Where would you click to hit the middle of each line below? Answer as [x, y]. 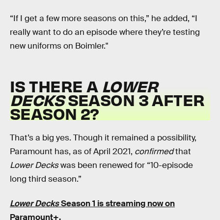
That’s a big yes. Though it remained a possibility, [103, 137]
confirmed [154, 151]
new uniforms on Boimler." [59, 46]
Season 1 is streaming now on [117, 203]
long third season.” [46, 179]
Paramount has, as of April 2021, [72, 151]
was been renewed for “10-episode [126, 165]
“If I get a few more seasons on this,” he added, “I [104, 18]
